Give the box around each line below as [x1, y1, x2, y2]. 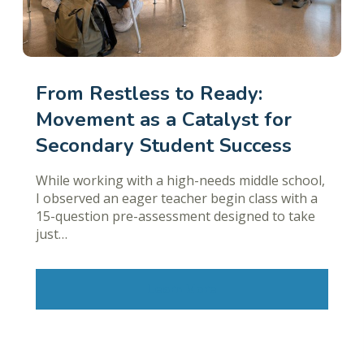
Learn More [147, 279, 217, 298]
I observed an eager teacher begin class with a [36, 189, 318, 208]
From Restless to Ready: [36, 80, 262, 107]
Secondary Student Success [36, 132, 292, 159]
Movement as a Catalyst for [36, 106, 292, 133]
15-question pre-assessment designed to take [36, 207, 315, 226]
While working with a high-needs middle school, [36, 171, 325, 190]
